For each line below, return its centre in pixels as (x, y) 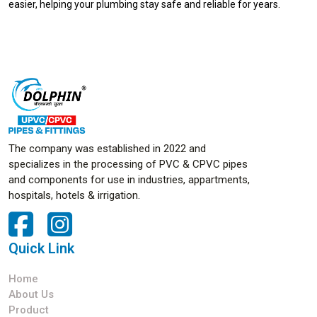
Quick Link (41, 248)
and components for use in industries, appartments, (129, 179)
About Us (31, 294)
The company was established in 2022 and (107, 148)
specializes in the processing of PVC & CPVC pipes (128, 164)
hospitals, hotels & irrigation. (74, 195)
